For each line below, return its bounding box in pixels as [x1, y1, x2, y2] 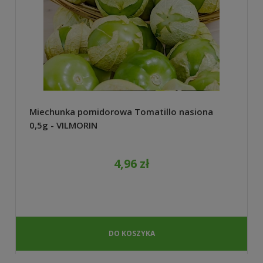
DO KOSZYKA [108, 228, 155, 238]
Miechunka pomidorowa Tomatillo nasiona [29, 105, 213, 117]
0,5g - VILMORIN [29, 119, 97, 131]
